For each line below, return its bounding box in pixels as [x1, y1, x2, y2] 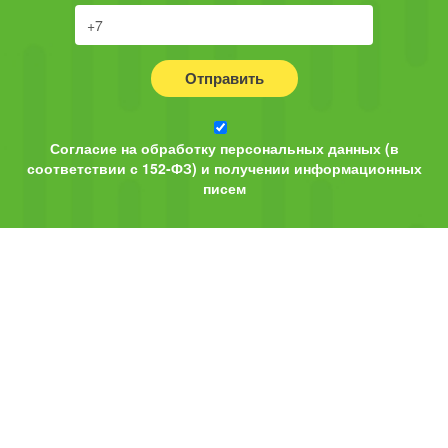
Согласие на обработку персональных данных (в [49, 138, 399, 159]
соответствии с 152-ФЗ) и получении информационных [26, 158, 422, 179]
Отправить [184, 67, 264, 90]
